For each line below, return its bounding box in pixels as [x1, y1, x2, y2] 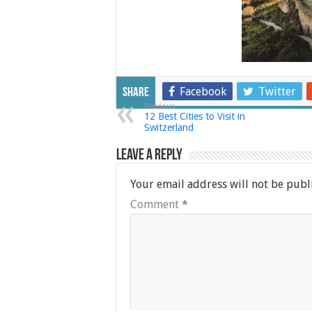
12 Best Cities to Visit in [144, 111, 245, 122]
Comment [130, 198, 182, 211]
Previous [144, 102, 175, 111]
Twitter [258, 85, 296, 98]
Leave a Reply [116, 148, 182, 164]
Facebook [180, 85, 226, 98]
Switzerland [144, 122, 194, 133]
